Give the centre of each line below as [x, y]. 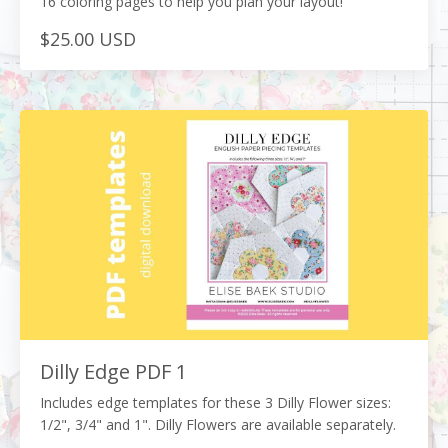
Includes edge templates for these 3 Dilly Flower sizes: [215, 402]
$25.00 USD [88, 39]
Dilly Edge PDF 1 [113, 371]
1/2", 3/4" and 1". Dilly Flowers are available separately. [220, 424]
